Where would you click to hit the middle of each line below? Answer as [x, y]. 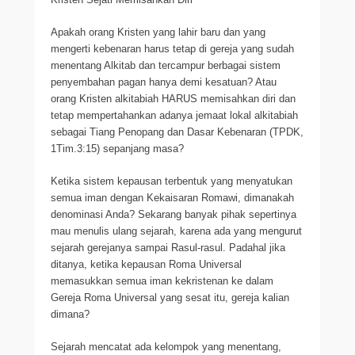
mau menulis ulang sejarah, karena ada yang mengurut [176, 231]
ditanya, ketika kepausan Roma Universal [146, 264]
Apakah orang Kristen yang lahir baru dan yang [158, 32]
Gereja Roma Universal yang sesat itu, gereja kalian [170, 298]
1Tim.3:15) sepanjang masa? [117, 149]
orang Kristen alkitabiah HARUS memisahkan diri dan [173, 99]
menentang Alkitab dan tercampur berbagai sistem [166, 65]
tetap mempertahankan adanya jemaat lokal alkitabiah [174, 115]
